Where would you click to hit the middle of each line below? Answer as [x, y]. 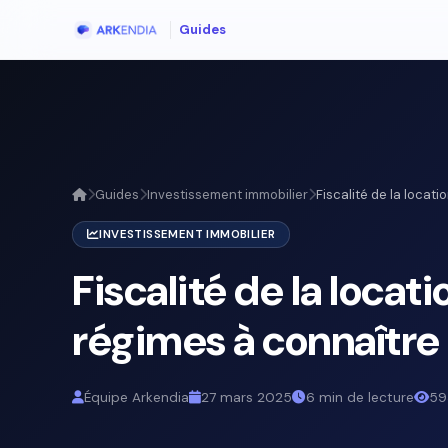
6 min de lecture [360, 397]
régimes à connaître [256, 340]
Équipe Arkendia [136, 397]
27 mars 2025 [246, 397]
